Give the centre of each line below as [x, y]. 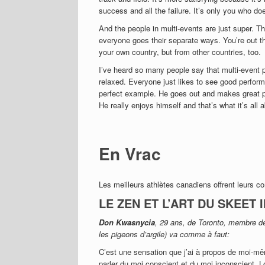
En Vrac [130, 153]
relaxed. [114, 81]
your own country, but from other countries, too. [180, 52]
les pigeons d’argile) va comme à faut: [164, 234]
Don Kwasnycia [127, 222]
